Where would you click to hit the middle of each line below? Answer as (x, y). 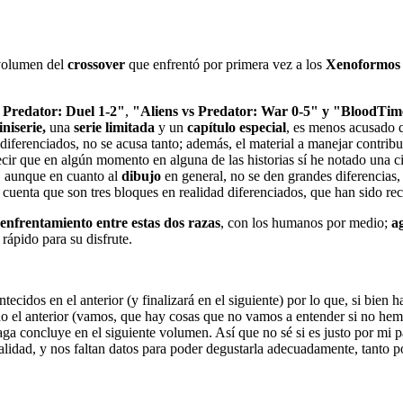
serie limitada (114, 127)
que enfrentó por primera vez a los (225, 64)
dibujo (141, 175)
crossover (96, 64)
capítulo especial (237, 127)
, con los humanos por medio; (306, 222)
